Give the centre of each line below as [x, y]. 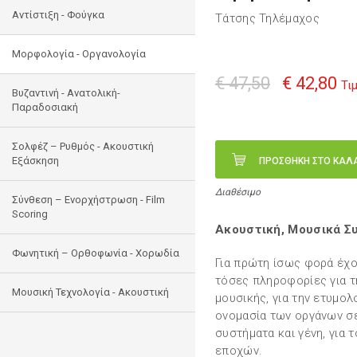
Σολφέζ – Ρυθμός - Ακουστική [83, 146]
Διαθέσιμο [238, 192]
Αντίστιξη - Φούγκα [58, 15]
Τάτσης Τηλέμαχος [267, 18]
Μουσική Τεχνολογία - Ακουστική [90, 292]
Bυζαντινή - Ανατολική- [66, 93]
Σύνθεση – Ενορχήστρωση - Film [88, 200]
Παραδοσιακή [45, 107]
